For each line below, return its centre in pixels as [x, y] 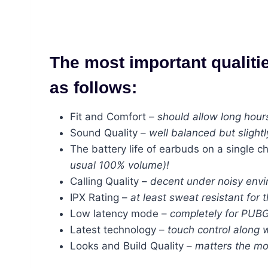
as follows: [93, 87]
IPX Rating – [100, 197]
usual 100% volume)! [120, 165]
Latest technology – [117, 229]
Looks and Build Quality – [133, 246]
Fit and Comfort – [114, 116]
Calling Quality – [110, 181]
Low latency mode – [120, 213]
